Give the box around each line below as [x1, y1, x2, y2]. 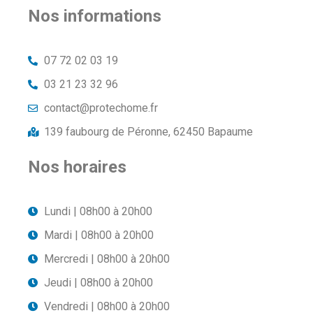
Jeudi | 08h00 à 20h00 [43, 276, 153, 290]
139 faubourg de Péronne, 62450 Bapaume [43, 125, 253, 139]
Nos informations [28, 6, 161, 26]
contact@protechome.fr [43, 101, 158, 115]
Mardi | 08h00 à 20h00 [43, 228, 154, 242]
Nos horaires [28, 157, 126, 177]
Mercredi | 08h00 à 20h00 [43, 252, 170, 266]
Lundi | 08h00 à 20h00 [43, 205, 152, 219]
